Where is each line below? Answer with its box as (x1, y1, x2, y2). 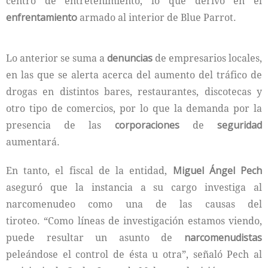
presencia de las (6, 118, 115, 132)
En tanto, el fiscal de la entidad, (6, 164, 173, 177)
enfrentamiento (6, 11, 77, 24)
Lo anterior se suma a (6, 51, 107, 65)
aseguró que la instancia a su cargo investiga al (6, 181, 262, 194)
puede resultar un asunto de (6, 231, 184, 244)
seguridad (217, 118, 263, 132)
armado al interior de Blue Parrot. (77, 11, 236, 24)
